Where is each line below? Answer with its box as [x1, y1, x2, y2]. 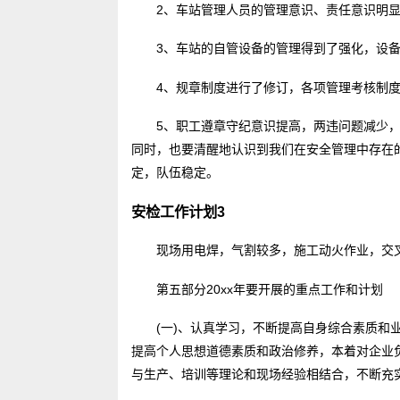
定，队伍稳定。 [131, 165, 219, 180]
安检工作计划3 [131, 203, 225, 220]
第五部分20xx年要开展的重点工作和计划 [156, 281, 383, 296]
